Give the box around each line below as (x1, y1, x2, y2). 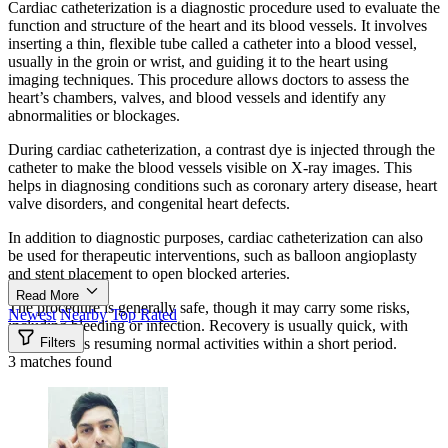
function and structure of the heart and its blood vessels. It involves (8, 16, 427, 34)
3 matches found (8, 352, 112, 370)
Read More (16, 287, 83, 303)
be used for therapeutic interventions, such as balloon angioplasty (8, 246, 417, 264)
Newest (8, 305, 56, 323)
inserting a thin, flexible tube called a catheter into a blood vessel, (8, 34, 417, 52)
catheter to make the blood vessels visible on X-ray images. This (8, 158, 412, 176)
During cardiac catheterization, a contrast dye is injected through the (8, 140, 435, 158)
